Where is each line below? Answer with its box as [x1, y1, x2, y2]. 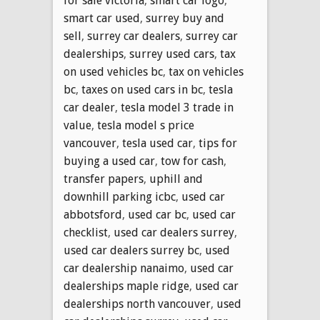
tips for [199, 136, 237, 150]
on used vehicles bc [64, 64, 163, 79]
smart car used [64, 11, 140, 25]
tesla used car [122, 136, 193, 150]
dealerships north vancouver [64, 296, 211, 311]
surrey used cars [129, 46, 214, 61]
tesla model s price [97, 118, 194, 132]
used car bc [128, 207, 186, 221]
